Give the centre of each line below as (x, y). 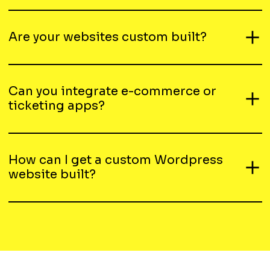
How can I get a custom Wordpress (115, 160)
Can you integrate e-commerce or (112, 91)
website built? (52, 174)
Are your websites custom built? (107, 37)
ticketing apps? (56, 105)
